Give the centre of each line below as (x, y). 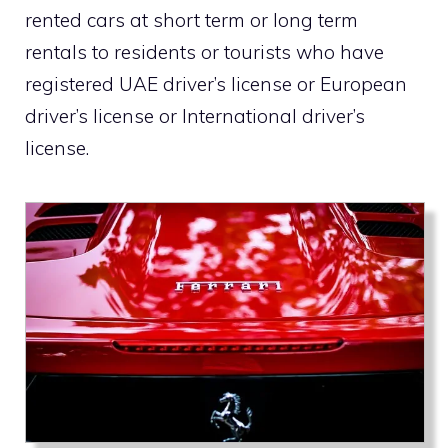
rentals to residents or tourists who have (204, 52)
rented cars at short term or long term (191, 20)
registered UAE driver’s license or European (216, 84)
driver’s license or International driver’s (195, 116)
